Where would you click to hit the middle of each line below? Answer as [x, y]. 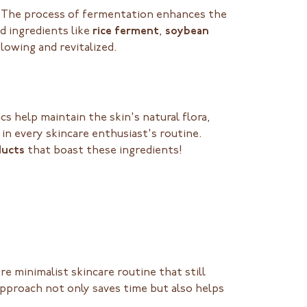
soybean [187, 32]
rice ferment [125, 32]
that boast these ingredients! [103, 151]
